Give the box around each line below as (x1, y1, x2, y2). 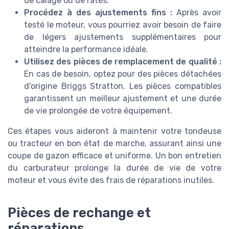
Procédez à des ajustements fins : (24, 7, 172, 17)
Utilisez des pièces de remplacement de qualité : (24, 56, 221, 66)
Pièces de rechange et (8, 204, 151, 220)
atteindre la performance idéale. (24, 44, 148, 54)
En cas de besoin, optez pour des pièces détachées (24, 68, 221, 79)
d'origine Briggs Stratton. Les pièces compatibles (24, 81, 221, 91)
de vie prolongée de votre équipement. (24, 105, 172, 116)
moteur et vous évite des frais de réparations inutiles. (8, 175, 214, 185)
